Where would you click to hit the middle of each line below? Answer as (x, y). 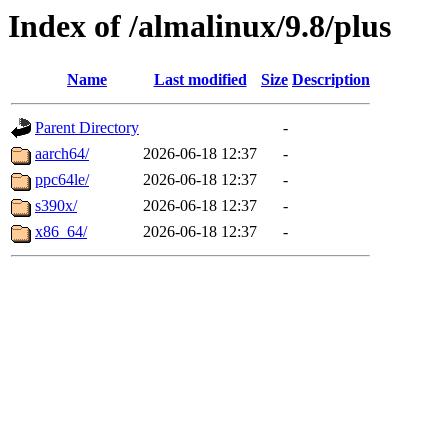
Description (331, 80)
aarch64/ (62, 154)
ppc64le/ (62, 180)
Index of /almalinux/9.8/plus (199, 26)
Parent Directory (87, 128)
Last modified (200, 80)
